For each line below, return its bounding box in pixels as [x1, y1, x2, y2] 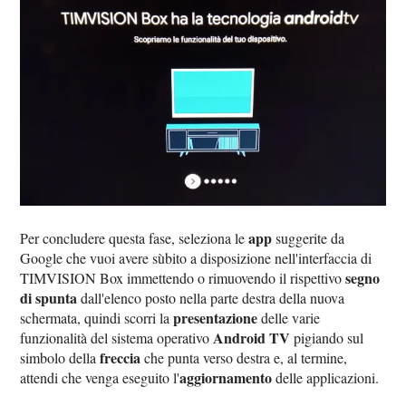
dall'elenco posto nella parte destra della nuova [77, 288, 345, 308]
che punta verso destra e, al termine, [140, 348, 348, 368]
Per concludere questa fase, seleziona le [20, 228, 249, 248]
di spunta [20, 287, 78, 309]
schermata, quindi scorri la [20, 308, 174, 328]
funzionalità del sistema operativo [20, 328, 214, 348]
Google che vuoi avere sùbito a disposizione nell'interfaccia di [20, 248, 372, 268]
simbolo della [20, 348, 101, 368]
